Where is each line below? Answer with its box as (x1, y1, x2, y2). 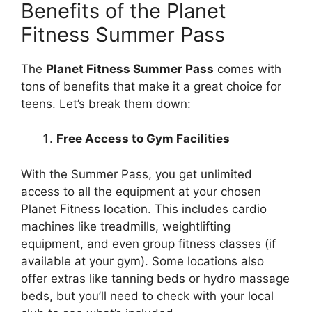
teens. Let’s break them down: (21, 96, 191, 111)
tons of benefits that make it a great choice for (21, 79, 281, 93)
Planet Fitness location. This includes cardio (21, 201, 267, 216)
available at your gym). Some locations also (21, 253, 264, 268)
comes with (214, 61, 281, 76)
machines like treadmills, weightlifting (21, 219, 231, 233)
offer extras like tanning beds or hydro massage (21, 271, 290, 286)
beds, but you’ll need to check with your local (21, 288, 274, 303)
